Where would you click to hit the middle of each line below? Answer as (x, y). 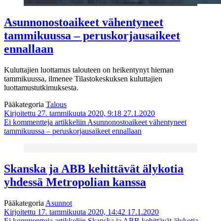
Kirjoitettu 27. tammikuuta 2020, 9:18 (63, 113)
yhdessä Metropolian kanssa (75, 182)
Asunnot (59, 203)
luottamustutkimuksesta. (41, 87)
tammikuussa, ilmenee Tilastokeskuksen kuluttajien (83, 78)
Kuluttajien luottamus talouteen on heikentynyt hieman (89, 70)
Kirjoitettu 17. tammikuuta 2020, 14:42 (65, 212)
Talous (56, 104)
